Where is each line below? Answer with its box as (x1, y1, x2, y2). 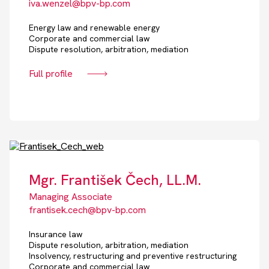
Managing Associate (28, 190, 112, 204)
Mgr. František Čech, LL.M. (28, 171, 201, 190)
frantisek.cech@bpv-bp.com (28, 204, 146, 217)
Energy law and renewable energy (28, 22, 160, 34)
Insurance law (28, 229, 82, 240)
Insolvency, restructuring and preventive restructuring (28, 250, 237, 262)
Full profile (28, 67, 73, 80)
